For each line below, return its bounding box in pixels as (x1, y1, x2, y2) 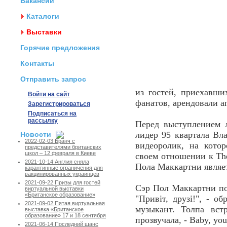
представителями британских (25, 144, 101, 150)
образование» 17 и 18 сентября (25, 212, 106, 219)
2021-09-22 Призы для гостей (25, 179, 100, 186)
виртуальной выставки (25, 185, 84, 192)
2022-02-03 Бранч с (25, 138, 75, 144)
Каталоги (26, 12, 59, 20)
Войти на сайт (28, 91, 70, 98)
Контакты (20, 59, 54, 67)
